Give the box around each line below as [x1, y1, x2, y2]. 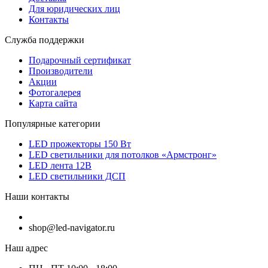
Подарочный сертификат [29, 54, 131, 65]
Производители [29, 65, 93, 76]
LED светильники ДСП [29, 170, 126, 181]
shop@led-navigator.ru [29, 222, 115, 233]
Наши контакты [5, 191, 69, 202]
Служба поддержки [5, 34, 84, 45]
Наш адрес [5, 242, 48, 253]
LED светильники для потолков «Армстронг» [29, 149, 217, 160]
